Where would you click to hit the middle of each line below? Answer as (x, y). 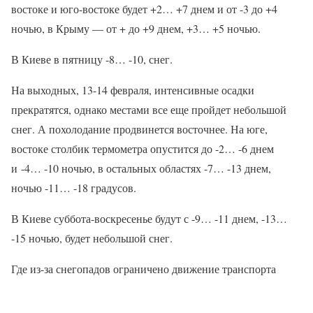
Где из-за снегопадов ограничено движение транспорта (144, 269)
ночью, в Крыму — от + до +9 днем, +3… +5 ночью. (136, 29)
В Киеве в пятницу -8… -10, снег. (92, 59)
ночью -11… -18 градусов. (74, 188)
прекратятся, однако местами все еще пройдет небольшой (149, 110)
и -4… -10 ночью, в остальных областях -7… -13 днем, (141, 168)
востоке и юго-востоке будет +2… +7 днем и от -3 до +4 (144, 9)
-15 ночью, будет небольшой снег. (92, 238)
